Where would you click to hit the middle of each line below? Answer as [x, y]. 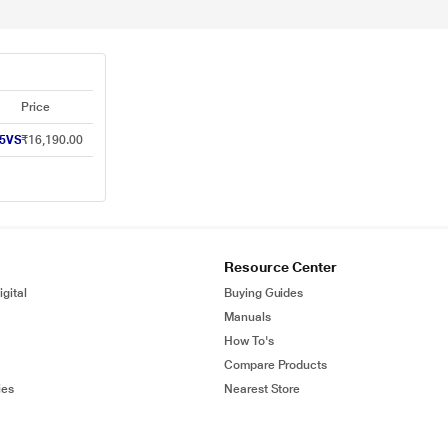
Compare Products [276, 365]
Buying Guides [264, 293]
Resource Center [280, 267]
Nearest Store [262, 389]
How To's [249, 341]
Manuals [247, 317]
